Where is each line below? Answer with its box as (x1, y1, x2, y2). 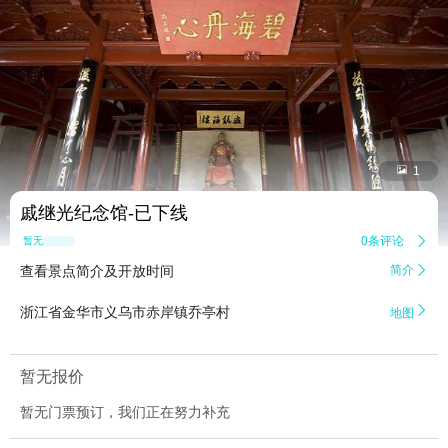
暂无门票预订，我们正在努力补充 (20, 404, 230, 421)
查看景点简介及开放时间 (20, 263, 174, 280)
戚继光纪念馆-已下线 (20, 203, 188, 224)
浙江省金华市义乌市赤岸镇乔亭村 (20, 304, 230, 321)
